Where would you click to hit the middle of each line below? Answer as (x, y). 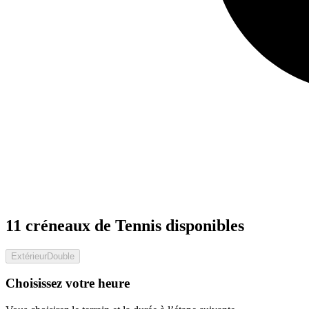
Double (61, 256)
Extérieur (29, 256)
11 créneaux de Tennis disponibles (125, 225)
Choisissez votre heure (68, 283)
